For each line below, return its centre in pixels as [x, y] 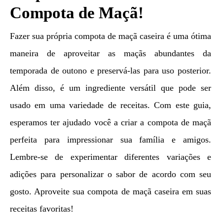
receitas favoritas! [42, 209]
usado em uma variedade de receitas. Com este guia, [110, 105]
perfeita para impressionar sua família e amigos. [110, 140]
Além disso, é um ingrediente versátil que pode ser [110, 88]
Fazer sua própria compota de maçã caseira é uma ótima [110, 36]
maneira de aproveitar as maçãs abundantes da [110, 54]
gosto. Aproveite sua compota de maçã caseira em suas [110, 192]
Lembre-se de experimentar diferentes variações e [110, 157]
